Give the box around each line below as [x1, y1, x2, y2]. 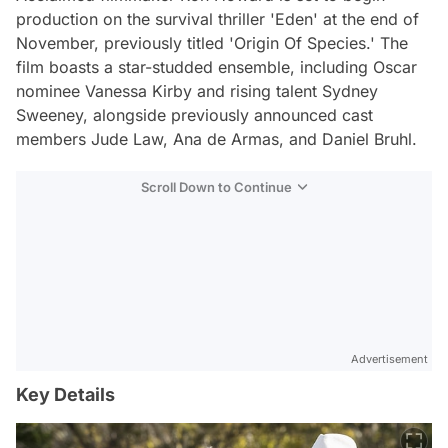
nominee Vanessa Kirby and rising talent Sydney [16, 81, 378, 101]
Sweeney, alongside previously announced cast [16, 105, 373, 125]
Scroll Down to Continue [141, 179, 292, 195]
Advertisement [351, 352, 428, 366]
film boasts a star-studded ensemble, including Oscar [16, 57, 417, 77]
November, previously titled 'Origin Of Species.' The [16, 33, 408, 53]
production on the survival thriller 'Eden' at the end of [16, 9, 419, 29]
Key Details [16, 384, 115, 405]
